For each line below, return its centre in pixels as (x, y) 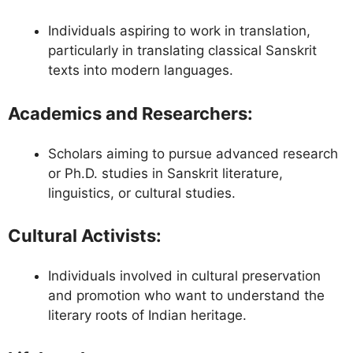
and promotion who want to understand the (186, 296)
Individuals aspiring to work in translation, (179, 31)
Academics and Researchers (128, 113)
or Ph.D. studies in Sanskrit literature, (165, 173)
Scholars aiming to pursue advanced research (193, 153)
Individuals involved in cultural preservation (184, 276)
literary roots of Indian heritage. (147, 316)
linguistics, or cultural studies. (142, 193)
